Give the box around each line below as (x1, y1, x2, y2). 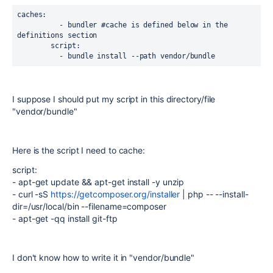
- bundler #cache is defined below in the (17, 21, 60, 29)
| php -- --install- (180, 189, 249, 199)
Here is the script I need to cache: (12, 145, 146, 155)
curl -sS (18, 189, 51, 199)
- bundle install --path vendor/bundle (59, 52, 216, 60)
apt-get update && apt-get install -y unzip (18, 177, 185, 187)
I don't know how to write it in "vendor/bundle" (12, 252, 195, 263)
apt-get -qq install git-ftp (18, 213, 118, 224)
